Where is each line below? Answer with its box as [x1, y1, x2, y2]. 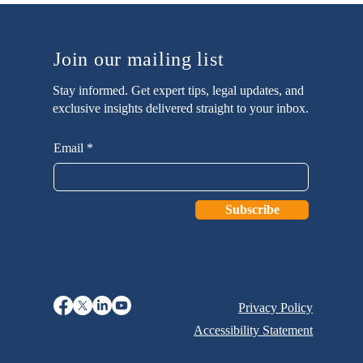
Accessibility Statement [194, 322, 314, 337]
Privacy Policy [238, 300, 314, 314]
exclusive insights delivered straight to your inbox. [53, 100, 310, 115]
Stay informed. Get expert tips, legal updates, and [53, 83, 305, 97]
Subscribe [224, 202, 280, 216]
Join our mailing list [53, 48, 224, 70]
